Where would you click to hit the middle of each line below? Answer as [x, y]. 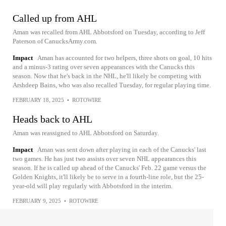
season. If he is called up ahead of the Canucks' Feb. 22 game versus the [109, 167]
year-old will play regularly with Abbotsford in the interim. [93, 186]
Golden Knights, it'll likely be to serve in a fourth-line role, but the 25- [108, 177]
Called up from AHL [55, 18]
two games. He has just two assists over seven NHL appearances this [104, 158]
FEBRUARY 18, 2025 [38, 100]
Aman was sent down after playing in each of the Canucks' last [122, 149]
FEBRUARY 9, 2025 [37, 201]
